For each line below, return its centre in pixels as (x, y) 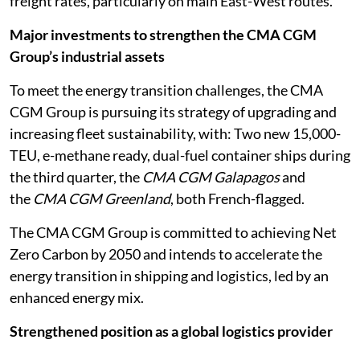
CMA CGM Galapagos (211, 177)
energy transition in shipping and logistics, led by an (169, 276)
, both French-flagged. (237, 198)
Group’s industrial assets (87, 56)
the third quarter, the (76, 177)
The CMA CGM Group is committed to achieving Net (173, 232)
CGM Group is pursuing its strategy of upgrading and (173, 112)
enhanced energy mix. (77, 297)
